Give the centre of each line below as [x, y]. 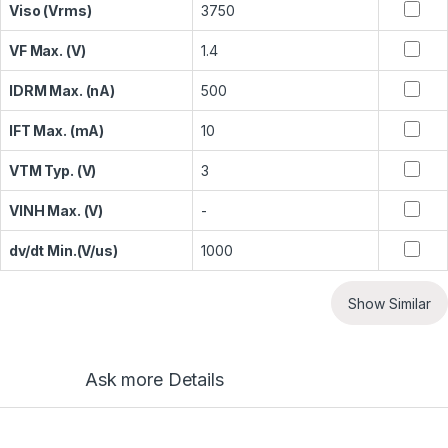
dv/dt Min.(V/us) [63, 251]
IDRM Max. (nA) [62, 91]
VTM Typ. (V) [53, 171]
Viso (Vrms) [50, 11]
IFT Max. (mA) [57, 131]
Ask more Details [154, 380]
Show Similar [389, 303]
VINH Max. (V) [56, 211]
